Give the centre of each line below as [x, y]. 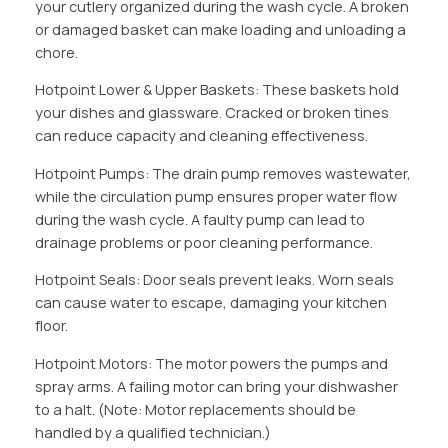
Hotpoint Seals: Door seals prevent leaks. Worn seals [214, 280]
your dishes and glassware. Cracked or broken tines [211, 113]
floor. [51, 326]
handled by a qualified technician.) [152, 432]
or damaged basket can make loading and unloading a [220, 29]
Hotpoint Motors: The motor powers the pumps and [211, 363]
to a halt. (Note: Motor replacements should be [195, 409]
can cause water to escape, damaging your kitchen [210, 303]
